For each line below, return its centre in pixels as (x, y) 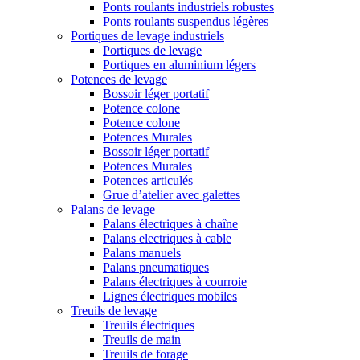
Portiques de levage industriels (147, 36)
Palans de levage (113, 210)
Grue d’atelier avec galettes (172, 195)
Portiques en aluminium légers (179, 65)
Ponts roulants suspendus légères (186, 22)
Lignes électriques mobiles (170, 297)
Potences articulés (148, 181)
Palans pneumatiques (156, 268)
